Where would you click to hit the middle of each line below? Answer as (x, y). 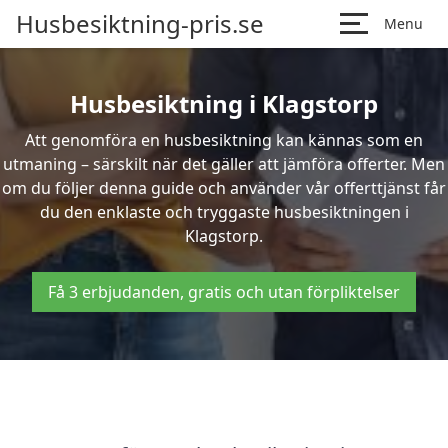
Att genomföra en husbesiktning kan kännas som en (224, 140)
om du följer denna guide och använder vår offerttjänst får (224, 188)
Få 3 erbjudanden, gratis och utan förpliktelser (224, 292)
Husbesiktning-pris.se (140, 23)
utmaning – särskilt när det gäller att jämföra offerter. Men (224, 164)
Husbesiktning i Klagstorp (224, 103)
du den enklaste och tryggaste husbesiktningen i (224, 212)
